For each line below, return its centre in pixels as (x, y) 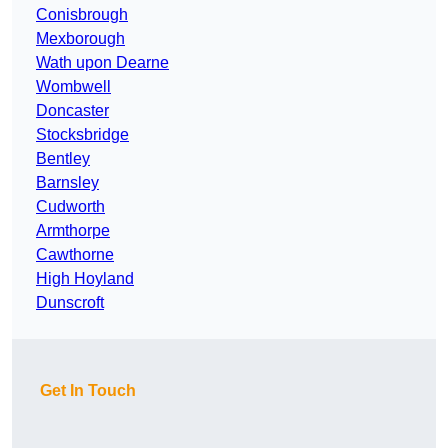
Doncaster (72, 111)
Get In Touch (88, 391)
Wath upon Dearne (102, 63)
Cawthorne (75, 255)
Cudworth (70, 207)
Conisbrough (82, 15)
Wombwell (73, 87)
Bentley (63, 159)
